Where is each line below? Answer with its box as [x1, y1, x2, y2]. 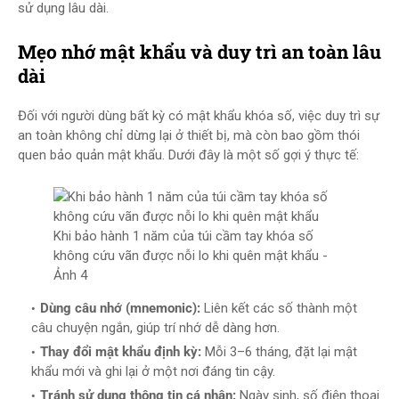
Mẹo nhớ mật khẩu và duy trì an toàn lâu [18, 39, 381, 64]
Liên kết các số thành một [200, 300, 357, 316]
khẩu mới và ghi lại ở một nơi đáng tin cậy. [31, 363, 275, 379]
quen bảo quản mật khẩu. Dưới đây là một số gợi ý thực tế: [18, 147, 359, 163]
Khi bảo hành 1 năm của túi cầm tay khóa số [53, 228, 313, 244]
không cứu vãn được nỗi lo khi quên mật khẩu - [53, 248, 328, 264]
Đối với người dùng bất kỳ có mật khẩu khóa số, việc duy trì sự [18, 108, 379, 124]
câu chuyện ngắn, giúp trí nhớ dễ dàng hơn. [31, 320, 280, 336]
